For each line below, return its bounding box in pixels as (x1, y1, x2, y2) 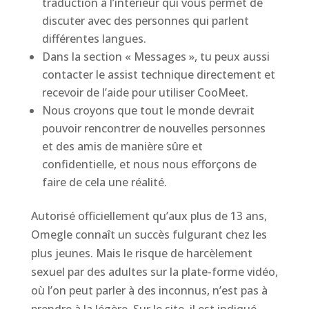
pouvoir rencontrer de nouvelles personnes (41, 121, 266, 136)
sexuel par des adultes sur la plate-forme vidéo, (30, 264, 278, 279)
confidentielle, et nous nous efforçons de (41, 157, 257, 172)
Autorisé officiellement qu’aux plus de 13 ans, (30, 208, 267, 223)
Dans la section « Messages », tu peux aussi (41, 49, 270, 64)
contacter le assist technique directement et (41, 67, 275, 82)
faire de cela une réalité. (41, 175, 167, 190)
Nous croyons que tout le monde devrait (41, 103, 255, 118)
